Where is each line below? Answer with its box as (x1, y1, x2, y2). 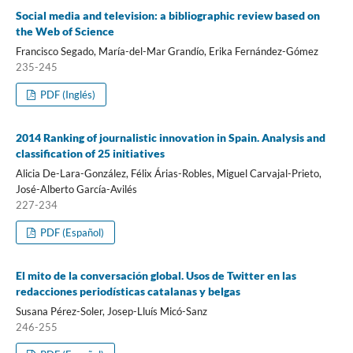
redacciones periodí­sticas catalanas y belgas (15, 284, 240, 298)
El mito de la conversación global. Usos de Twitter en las (15, 268, 296, 282)
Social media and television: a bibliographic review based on (15, 8, 320, 22)
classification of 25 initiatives (15, 146, 165, 160)
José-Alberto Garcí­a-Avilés (15, 182, 137, 195)
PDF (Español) (38, 225, 105, 239)
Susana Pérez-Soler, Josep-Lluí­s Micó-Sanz (15, 304, 207, 318)
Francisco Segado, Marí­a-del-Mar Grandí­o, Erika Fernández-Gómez (15, 44, 318, 58)
